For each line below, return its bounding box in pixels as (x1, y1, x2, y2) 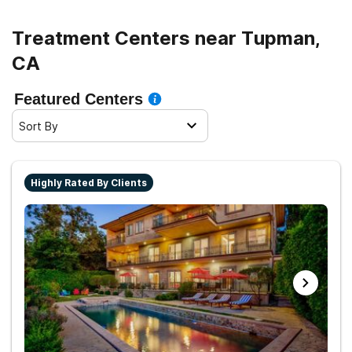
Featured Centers (14, 90, 143, 108)
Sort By (19, 119, 58, 133)
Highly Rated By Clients (31, 177, 147, 189)
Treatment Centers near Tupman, (12, 27, 321, 49)
